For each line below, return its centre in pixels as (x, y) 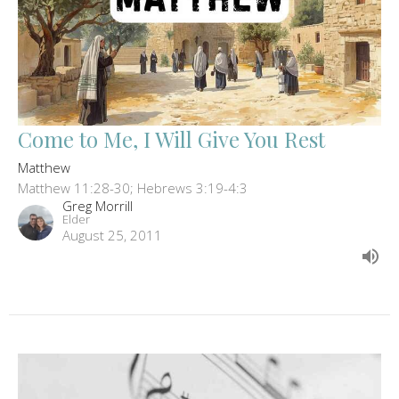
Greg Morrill (98, 206)
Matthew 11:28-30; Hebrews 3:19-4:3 (133, 188)
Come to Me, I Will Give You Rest (171, 139)
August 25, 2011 (112, 236)
